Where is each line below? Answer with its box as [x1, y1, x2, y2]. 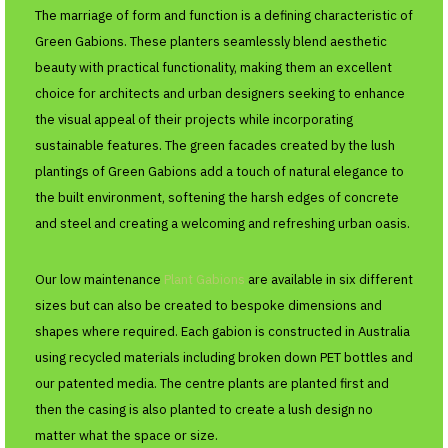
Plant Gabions [164, 271, 245, 289]
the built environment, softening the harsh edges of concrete [35, 189, 399, 207]
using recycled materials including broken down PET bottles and [35, 349, 413, 367]
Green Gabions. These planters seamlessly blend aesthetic [35, 33, 387, 51]
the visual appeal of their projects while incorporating [35, 111, 353, 129]
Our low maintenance [35, 271, 164, 289]
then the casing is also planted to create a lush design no [35, 401, 373, 419]
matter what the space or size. [35, 427, 221, 445]
